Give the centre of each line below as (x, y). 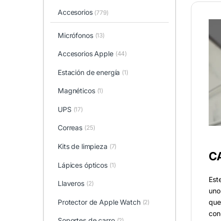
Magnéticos (76, 91)
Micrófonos (75, 35)
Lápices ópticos (82, 165)
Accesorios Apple (85, 54)
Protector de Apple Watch (99, 202)
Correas (70, 128)
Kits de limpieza (82, 147)
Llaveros (71, 184)
